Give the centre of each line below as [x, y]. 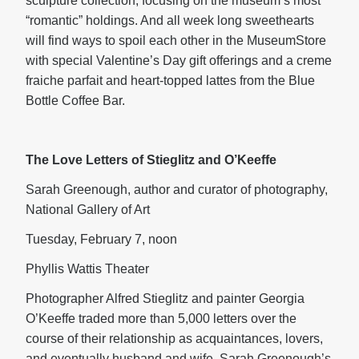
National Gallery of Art [88, 210]
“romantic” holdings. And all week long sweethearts [170, 20]
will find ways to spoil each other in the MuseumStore [176, 40]
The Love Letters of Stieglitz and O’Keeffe [151, 160]
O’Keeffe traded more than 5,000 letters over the [161, 319]
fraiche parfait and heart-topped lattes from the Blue [170, 81]
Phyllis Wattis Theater [87, 269]
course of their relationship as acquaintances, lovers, [174, 339]
